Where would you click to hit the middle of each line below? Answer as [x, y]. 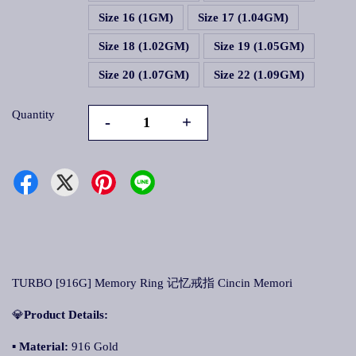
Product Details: [66, 315]
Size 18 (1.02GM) [144, 46]
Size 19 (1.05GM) [259, 46]
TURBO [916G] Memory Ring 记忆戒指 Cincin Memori [152, 283]
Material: [44, 346]
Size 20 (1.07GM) [144, 75]
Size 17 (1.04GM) [243, 17]
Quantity [33, 114]
